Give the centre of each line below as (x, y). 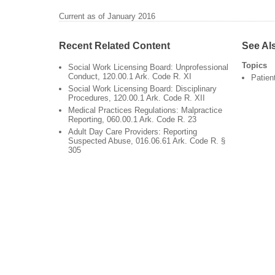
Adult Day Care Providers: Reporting (133, 131)
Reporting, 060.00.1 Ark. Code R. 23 (132, 119)
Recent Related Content (114, 45)
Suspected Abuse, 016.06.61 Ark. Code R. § (147, 141)
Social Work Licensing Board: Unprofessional (148, 67)
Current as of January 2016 (107, 16)
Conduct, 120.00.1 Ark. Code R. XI (130, 76)
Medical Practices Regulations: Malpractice (145, 110)
